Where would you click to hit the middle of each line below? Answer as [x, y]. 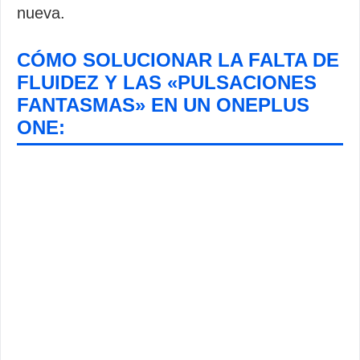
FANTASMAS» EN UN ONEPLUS [163, 105]
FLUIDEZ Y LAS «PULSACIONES [167, 82]
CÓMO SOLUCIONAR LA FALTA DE [178, 60]
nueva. [41, 13]
